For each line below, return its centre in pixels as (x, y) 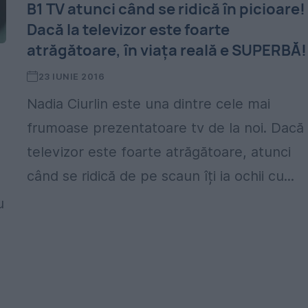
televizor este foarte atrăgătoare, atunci (159, 152)
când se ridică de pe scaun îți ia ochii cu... (161, 176)
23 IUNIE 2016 (71, 76)
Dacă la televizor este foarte (129, 30)
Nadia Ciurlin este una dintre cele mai (149, 104)
